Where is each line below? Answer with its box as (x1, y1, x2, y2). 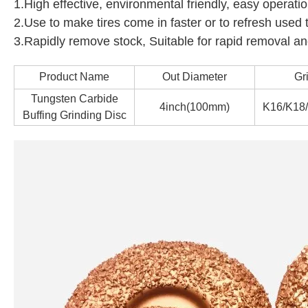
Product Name (39, 71, 109, 83)
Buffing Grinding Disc (22, 109, 126, 122)
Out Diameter (162, 71, 227, 83)
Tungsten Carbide (30, 93, 118, 105)
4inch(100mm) (159, 101, 230, 113)
